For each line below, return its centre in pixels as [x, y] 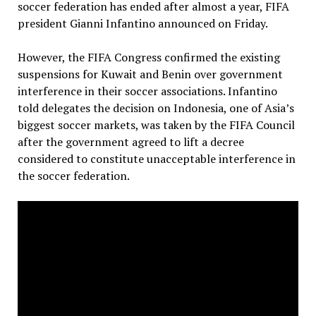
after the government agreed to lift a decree [130, 142]
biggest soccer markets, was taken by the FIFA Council [156, 125]
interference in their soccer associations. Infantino [147, 91]
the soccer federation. [73, 176]
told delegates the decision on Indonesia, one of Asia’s [156, 108]
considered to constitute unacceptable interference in [156, 159]
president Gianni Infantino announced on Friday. [142, 24]
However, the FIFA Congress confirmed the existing [148, 57]
